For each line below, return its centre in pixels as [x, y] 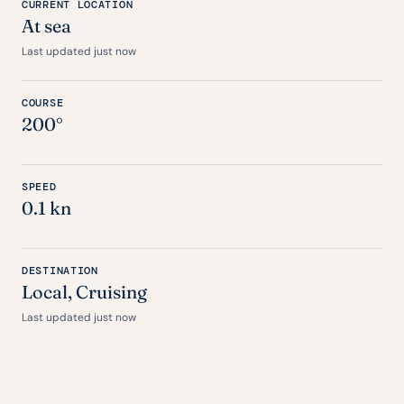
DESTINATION [60, 271]
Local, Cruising [84, 292]
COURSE [43, 103]
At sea [46, 26]
